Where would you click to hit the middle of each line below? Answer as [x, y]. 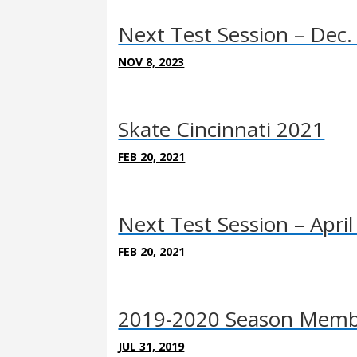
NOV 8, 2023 [151, 61]
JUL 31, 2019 [151, 346]
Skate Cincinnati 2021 [222, 129]
